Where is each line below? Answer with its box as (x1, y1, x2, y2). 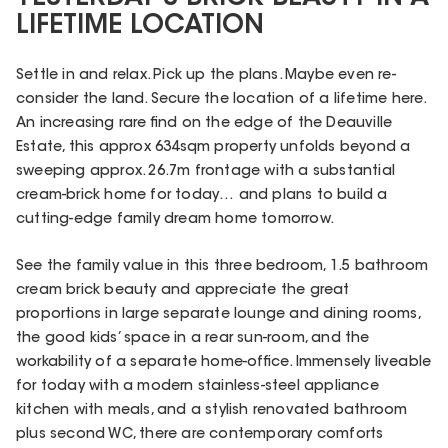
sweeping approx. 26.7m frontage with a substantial (16, 164, 396, 179)
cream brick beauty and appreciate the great (16, 283, 350, 298)
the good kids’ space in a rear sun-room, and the (16, 331, 370, 346)
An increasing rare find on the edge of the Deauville (16, 116, 393, 131)
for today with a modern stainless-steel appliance (16, 379, 379, 394)
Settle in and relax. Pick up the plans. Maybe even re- (16, 68, 396, 83)
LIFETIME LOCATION (16, 13, 264, 40)
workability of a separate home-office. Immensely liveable (16, 355, 432, 370)
